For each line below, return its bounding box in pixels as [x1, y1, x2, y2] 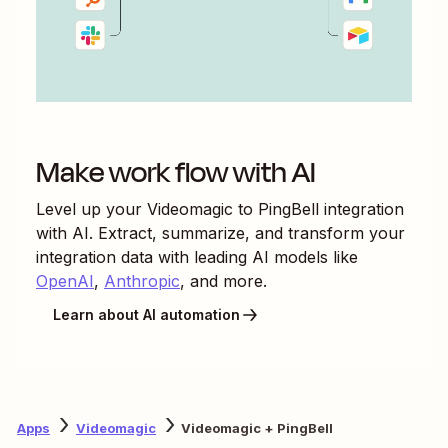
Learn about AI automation [53, 306, 240, 324]
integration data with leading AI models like [36, 246, 358, 267]
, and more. [180, 270, 267, 291]
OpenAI [36, 270, 94, 291]
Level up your [36, 198, 147, 219]
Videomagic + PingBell [181, 420, 333, 437]
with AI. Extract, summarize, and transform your [36, 222, 405, 243]
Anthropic [104, 270, 180, 291]
